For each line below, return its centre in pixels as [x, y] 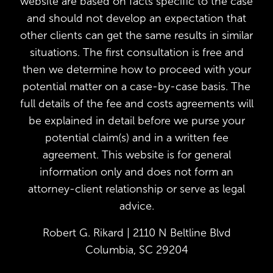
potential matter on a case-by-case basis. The [136, 87]
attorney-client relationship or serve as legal [136, 189]
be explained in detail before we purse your [136, 121]
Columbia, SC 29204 [136, 250]
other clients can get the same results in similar [136, 36]
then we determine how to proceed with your [136, 70]
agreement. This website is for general [136, 155]
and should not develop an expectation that [136, 19]
